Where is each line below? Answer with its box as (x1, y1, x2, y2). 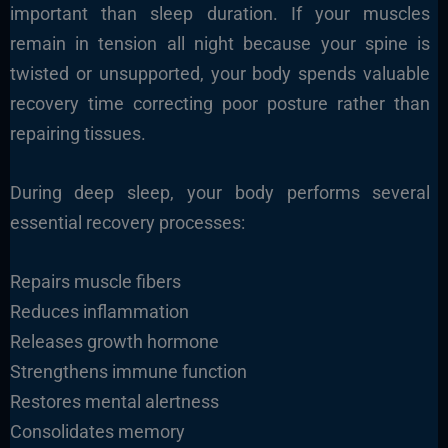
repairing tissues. (9, 123, 146, 145)
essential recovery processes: (9, 212, 245, 234)
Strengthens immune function (9, 360, 247, 382)
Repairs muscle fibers (9, 270, 181, 292)
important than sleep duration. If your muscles (9, 3, 431, 25)
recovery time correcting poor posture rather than (9, 93, 431, 115)
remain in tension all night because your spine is (9, 33, 431, 55)
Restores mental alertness (9, 390, 219, 412)
